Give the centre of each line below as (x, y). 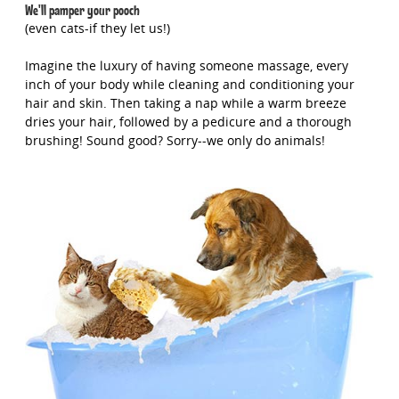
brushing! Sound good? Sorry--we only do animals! (175, 141)
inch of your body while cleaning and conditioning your (189, 85)
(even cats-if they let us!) (97, 28)
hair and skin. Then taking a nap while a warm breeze (185, 103)
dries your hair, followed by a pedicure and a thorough (188, 122)
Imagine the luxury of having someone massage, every (186, 66)
